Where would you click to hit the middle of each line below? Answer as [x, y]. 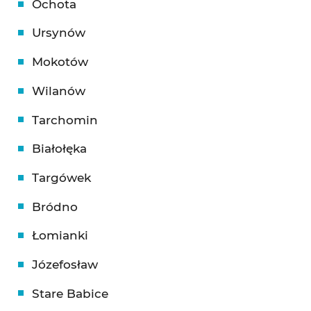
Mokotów [60, 62]
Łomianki [60, 236]
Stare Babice [70, 293]
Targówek [61, 177]
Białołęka [59, 149]
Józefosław [65, 264]
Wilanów [58, 91]
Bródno [54, 207]
